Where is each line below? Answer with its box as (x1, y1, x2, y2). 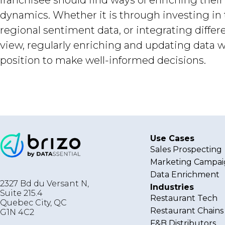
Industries (150, 182, 194, 192)
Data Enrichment (150, 170, 220, 179)
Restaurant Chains (150, 206, 224, 215)
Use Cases (150, 134, 195, 143)
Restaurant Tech (150, 193, 218, 203)
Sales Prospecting (150, 145, 222, 154)
